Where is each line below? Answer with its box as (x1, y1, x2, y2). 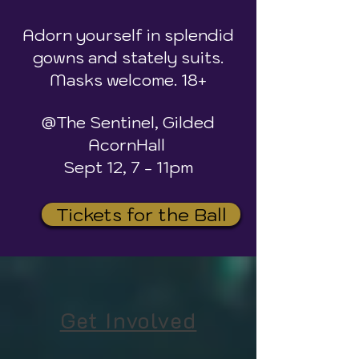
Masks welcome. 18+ (50, 70, 207, 91)
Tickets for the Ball (55, 203, 227, 226)
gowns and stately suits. (33, 47, 224, 68)
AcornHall (87, 135, 169, 155)
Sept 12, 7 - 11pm (63, 157, 193, 178)
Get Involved (59, 305, 197, 334)
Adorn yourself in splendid (22, 25, 234, 46)
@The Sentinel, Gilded (42, 112, 215, 133)
